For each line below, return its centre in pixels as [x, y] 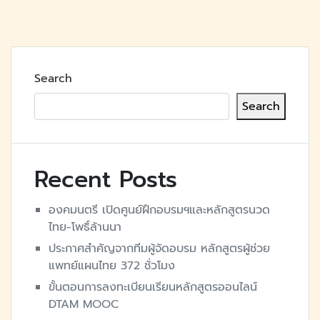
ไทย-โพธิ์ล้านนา [85, 227]
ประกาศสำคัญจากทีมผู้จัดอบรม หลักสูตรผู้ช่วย [159, 249]
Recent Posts [106, 180]
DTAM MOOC [84, 305]
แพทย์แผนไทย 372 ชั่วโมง [112, 266]
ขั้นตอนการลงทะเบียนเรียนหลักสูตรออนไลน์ [153, 287]
